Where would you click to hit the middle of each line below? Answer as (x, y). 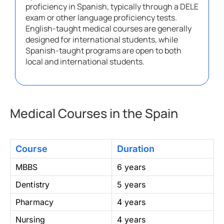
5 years (131, 185)
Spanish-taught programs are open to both (103, 51)
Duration (136, 149)
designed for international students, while (102, 40)
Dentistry (33, 185)
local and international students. (85, 62)
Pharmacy (35, 202)
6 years (131, 167)
